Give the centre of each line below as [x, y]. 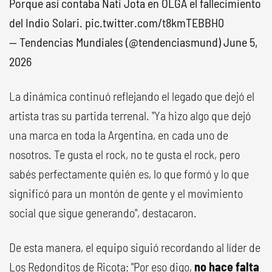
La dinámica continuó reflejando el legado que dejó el [132, 96]
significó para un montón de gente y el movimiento [126, 193]
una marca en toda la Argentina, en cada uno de [119, 134]
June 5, [240, 42]
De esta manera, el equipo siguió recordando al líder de [135, 247]
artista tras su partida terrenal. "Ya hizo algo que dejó [130, 115]
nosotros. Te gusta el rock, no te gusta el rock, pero [124, 154]
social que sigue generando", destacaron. [103, 212]
